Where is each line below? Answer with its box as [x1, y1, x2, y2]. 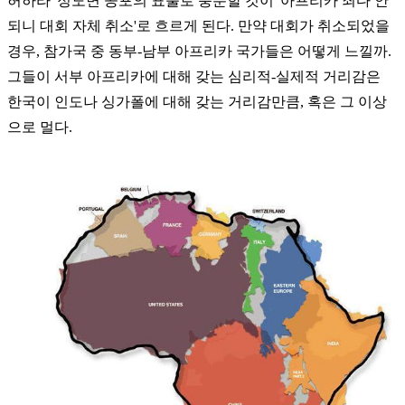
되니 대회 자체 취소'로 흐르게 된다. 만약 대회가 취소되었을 [7, 17, 390, 33]
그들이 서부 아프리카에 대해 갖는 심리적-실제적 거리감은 [7, 68, 381, 84]
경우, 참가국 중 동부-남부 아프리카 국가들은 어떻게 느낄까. [7, 42, 391, 59]
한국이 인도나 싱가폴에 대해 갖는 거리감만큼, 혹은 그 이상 [7, 93, 387, 109]
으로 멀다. [7, 118, 72, 135]
